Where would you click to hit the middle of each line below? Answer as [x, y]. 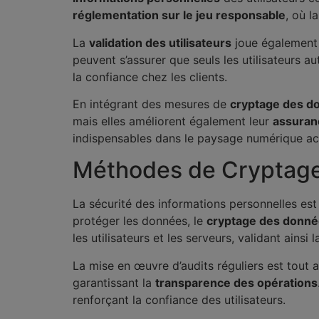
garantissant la [114, 282]
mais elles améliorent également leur [173, 121]
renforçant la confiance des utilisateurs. [179, 299]
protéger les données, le [140, 221]
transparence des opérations [236, 282]
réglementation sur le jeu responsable [179, 15]
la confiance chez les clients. [150, 77]
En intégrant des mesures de [151, 104]
